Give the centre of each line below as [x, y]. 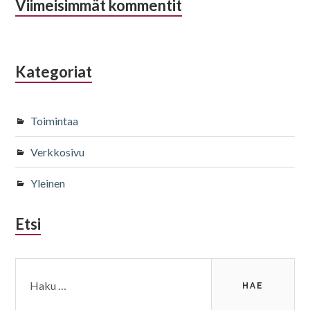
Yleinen [48, 183]
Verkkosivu [58, 152]
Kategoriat [54, 71]
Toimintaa [55, 120]
